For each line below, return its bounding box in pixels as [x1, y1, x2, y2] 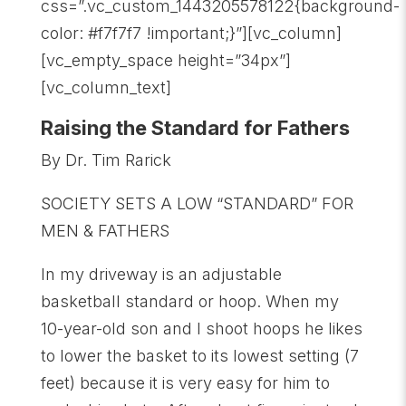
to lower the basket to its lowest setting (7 [40, 346, 359, 365]
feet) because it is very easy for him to [40, 373, 330, 392]
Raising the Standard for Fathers [40, 116, 350, 140]
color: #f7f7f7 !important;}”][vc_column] [40, 24, 342, 43]
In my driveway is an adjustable [40, 265, 282, 284]
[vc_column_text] [40, 78, 171, 97]
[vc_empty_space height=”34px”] [40, 51, 291, 70]
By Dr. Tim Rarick [40, 150, 171, 169]
